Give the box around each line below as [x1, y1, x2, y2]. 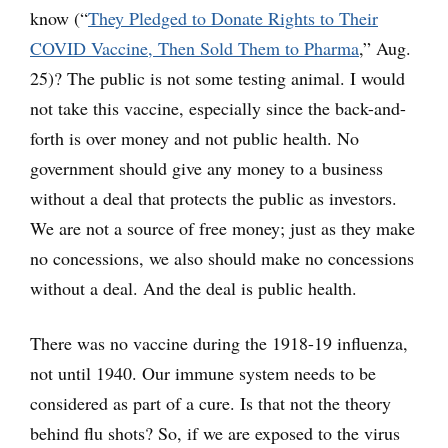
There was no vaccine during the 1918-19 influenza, [30, 331, 408, 356]
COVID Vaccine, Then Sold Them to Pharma [30, 36, 359, 61]
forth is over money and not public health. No [30, 126, 359, 151]
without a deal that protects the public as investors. [30, 186, 397, 211]
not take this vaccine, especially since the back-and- [30, 96, 406, 121]
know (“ [30, 6, 88, 31]
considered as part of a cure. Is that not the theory [30, 391, 391, 416]
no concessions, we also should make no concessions [30, 246, 414, 271]
